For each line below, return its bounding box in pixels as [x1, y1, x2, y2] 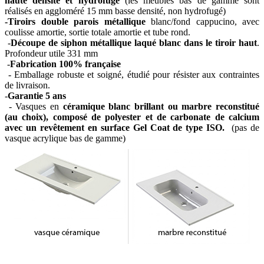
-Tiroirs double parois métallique [5, 16, 151, 27]
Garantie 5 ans [8, 91, 66, 101]
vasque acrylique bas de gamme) [5, 133, 126, 144]
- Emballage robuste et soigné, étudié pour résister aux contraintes [5, 70, 259, 80]
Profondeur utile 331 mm [5, 48, 98, 59]
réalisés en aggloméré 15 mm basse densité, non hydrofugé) [5, 6, 226, 16]
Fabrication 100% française [10, 59, 121, 70]
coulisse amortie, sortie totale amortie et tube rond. [5, 27, 190, 38]
